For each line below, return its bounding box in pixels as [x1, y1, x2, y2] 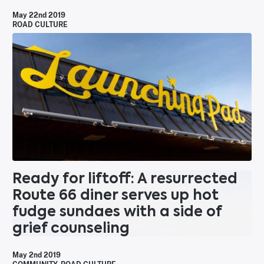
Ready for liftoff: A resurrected [12, 168, 237, 188]
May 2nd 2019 [12, 250, 61, 259]
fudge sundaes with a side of [12, 201, 222, 221]
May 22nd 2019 [12, 11, 65, 20]
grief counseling [12, 217, 130, 237]
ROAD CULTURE [12, 21, 68, 29]
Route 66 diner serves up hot [12, 184, 219, 204]
